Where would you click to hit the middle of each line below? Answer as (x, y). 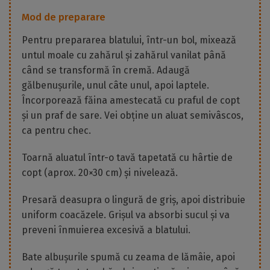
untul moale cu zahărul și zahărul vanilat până (124, 55)
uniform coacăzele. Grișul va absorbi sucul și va (126, 215)
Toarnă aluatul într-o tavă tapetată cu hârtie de (127, 158)
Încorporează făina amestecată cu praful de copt (131, 101)
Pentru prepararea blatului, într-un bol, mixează (129, 40)
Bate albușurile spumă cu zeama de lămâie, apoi (128, 257)
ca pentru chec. (56, 131)
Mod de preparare (64, 17)
